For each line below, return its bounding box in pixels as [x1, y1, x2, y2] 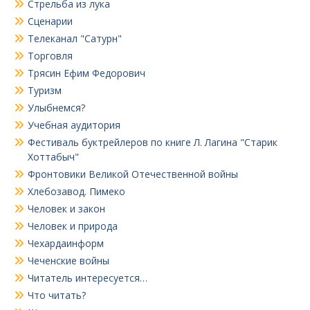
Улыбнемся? [28, 101, 85, 115]
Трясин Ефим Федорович [28, 66, 145, 80]
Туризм [28, 84, 62, 98]
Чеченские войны [28, 254, 109, 268]
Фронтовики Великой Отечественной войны [28, 167, 238, 181]
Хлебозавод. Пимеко [28, 185, 125, 199]
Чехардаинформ [28, 237, 104, 250]
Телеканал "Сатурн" [28, 32, 122, 46]
